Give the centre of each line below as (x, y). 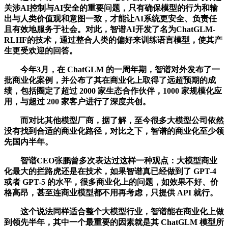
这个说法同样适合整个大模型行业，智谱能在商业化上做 (114, 211)
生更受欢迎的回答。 (41, 50)
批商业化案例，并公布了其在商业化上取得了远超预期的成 (110, 80)
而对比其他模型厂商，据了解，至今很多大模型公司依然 (114, 120)
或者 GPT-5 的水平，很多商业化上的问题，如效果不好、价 (111, 182)
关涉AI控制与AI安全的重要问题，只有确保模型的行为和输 (111, 8)
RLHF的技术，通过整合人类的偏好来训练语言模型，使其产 (113, 40)
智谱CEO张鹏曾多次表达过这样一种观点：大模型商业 (111, 160)
